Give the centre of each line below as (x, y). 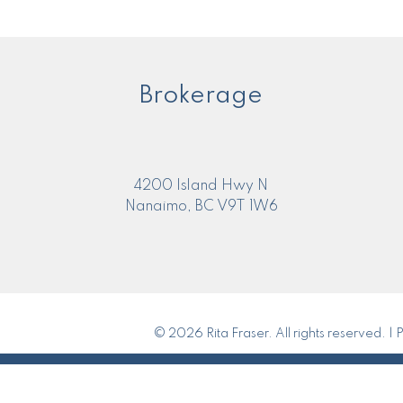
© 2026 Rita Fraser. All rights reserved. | (275, 334)
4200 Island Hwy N (201, 187)
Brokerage (201, 96)
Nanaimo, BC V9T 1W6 (201, 207)
